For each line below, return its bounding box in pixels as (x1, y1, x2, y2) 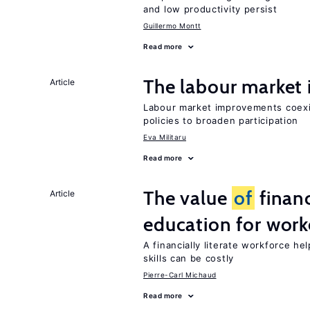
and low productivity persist (143, 3, 277, 15)
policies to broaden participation (143, 115, 299, 126)
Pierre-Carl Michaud (143, 271, 217, 279)
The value (143, 186, 232, 210)
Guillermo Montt (143, 21, 201, 30)
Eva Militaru (143, 133, 186, 141)
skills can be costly (143, 253, 234, 264)
